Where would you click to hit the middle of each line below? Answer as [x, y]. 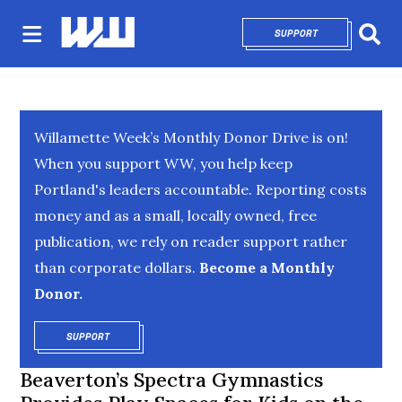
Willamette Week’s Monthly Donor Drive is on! [192, 137]
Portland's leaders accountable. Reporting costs [201, 189]
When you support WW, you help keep [164, 163]
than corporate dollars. [115, 267]
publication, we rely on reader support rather [191, 241]
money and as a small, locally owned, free [176, 215]
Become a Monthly [266, 267]
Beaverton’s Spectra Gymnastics [172, 380]
